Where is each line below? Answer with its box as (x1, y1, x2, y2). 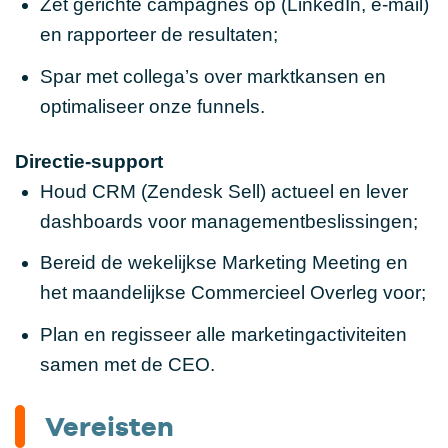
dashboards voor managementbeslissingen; (39, 210, 418, 232)
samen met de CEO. (39, 353, 215, 375)
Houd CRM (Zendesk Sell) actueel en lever (39, 180, 408, 202)
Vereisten (45, 409, 174, 442)
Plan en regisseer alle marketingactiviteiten (39, 323, 407, 345)
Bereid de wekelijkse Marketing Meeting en (39, 252, 408, 274)
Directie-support (15, 150, 163, 172)
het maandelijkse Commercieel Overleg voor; (39, 282, 426, 304)
